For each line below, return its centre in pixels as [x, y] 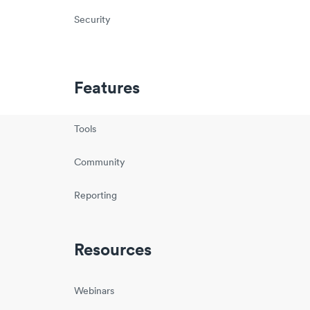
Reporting [96, 196]
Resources [113, 251]
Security [93, 20]
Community [100, 163]
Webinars [94, 291]
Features [107, 89]
